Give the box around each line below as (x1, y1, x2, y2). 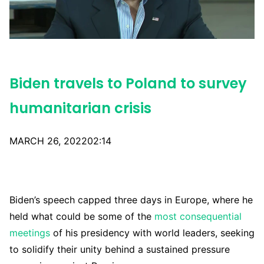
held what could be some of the (9, 210, 151, 223)
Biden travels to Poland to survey (9, 74, 247, 94)
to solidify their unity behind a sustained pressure (9, 243, 230, 256)
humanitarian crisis (9, 98, 151, 118)
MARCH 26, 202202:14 (9, 135, 111, 147)
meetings (9, 227, 50, 239)
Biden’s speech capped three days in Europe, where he (9, 194, 253, 206)
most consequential (151, 210, 242, 223)
